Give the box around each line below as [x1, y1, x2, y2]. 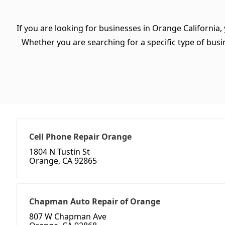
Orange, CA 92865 [29, 155, 97, 167]
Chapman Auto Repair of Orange [29, 196, 160, 207]
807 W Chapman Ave [29, 211, 106, 222]
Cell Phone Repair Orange [29, 131, 132, 143]
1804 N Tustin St [29, 146, 90, 158]
